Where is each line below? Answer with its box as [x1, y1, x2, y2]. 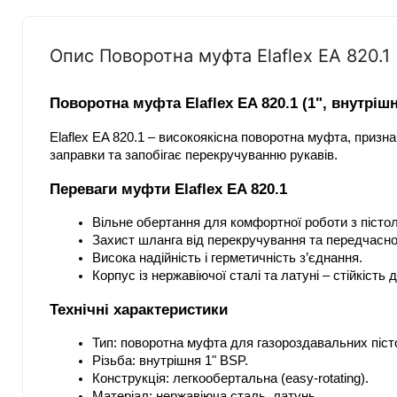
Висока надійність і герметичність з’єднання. [92, 251, 362, 266]
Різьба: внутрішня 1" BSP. [92, 354, 248, 369]
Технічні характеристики [50, 300, 228, 319]
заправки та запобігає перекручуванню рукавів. [50, 148, 338, 163]
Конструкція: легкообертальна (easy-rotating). [92, 371, 369, 386]
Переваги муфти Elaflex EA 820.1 [50, 180, 287, 198]
